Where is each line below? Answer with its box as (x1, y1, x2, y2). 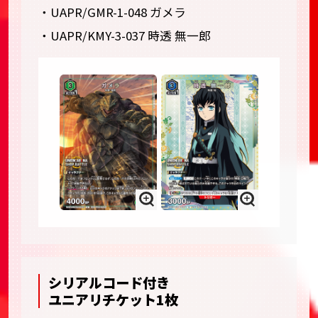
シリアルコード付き (48, 272, 170, 292)
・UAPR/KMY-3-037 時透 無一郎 (38, 26, 211, 44)
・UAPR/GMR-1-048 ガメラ (38, 3, 186, 21)
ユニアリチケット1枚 (48, 289, 179, 309)
